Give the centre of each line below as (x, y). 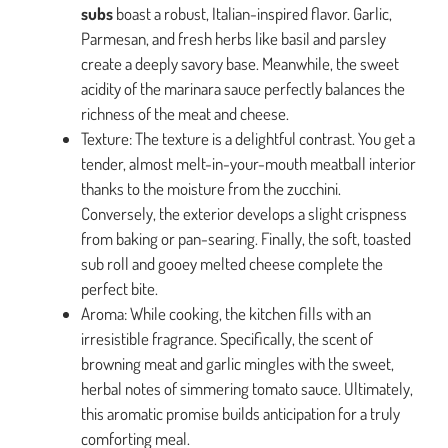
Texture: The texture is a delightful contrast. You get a (248, 139)
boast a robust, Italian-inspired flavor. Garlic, (252, 14)
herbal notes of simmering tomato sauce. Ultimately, (247, 389)
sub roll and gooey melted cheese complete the (232, 264)
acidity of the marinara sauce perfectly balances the (243, 89)
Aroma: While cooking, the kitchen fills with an (226, 314)
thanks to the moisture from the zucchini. (211, 189)
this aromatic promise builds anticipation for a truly (240, 414)
